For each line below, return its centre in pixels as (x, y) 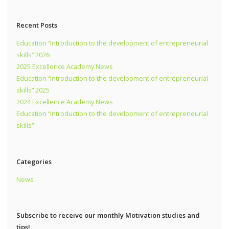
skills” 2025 (33, 90)
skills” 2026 (33, 55)
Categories (34, 161)
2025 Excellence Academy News (64, 67)
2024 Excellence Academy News (64, 102)
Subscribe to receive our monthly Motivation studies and (108, 215)
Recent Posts (37, 25)
